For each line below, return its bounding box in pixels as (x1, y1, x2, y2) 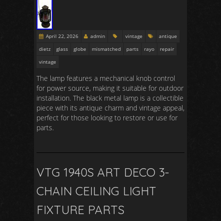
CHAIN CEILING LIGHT (37, 184, 156, 198)
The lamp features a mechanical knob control (37, 74, 175, 83)
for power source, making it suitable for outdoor (37, 83, 184, 93)
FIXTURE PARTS (37, 202, 124, 217)
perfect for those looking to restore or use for (37, 113, 178, 122)
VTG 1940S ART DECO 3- (37, 165, 169, 180)
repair (160, 45, 174, 52)
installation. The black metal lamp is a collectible (37, 93, 184, 103)
